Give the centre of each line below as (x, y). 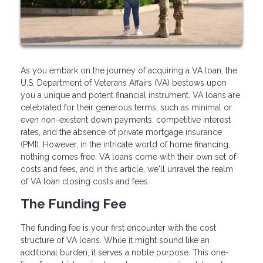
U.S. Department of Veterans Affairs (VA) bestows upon (124, 83)
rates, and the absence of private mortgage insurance (121, 132)
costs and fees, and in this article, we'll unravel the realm (127, 169)
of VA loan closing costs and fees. (85, 182)
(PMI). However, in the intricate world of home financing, (125, 145)
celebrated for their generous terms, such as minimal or (126, 108)
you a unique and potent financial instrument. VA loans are (130, 95)
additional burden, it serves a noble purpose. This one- (125, 253)
